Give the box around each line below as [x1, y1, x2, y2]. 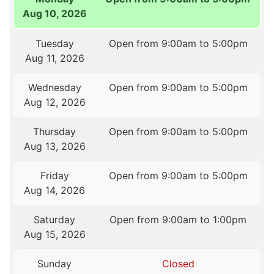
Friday [40, 169, 69, 182]
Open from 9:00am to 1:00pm [109, 213, 247, 226]
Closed [161, 257, 194, 270]
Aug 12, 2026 [23, 96, 86, 109]
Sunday [37, 257, 72, 270]
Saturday [34, 213, 76, 226]
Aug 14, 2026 [24, 184, 86, 197]
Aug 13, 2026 [23, 140, 86, 153]
